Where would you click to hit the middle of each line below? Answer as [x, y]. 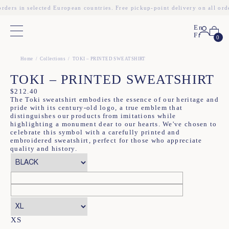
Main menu [29, 34]
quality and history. [44, 148]
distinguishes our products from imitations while [93, 116]
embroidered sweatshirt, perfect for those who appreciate [106, 140]
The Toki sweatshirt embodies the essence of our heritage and [114, 99]
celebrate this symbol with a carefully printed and [95, 132]
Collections [53, 59]
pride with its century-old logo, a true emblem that [97, 108]
